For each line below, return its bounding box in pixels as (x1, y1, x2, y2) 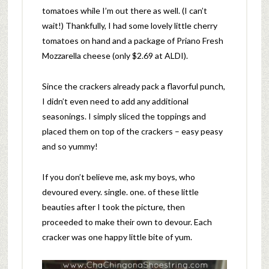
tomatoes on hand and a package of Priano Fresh (41, 35, 223, 46)
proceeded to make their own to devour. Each (41, 216, 212, 227)
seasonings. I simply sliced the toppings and (41, 110, 206, 121)
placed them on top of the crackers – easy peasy (41, 125, 223, 136)
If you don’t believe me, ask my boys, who (41, 171, 195, 182)
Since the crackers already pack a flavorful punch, (41, 80, 225, 91)
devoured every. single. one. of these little (41, 186, 199, 197)
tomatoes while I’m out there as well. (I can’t (41, 5, 207, 16)
